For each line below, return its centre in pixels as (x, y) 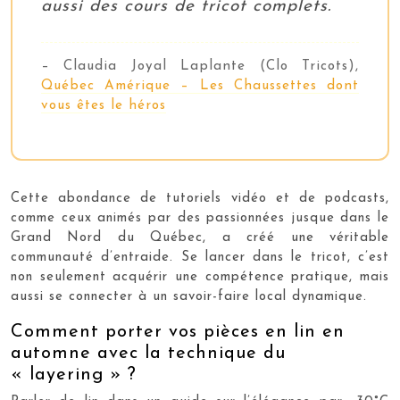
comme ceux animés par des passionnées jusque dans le (200, 218)
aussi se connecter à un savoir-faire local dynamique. (189, 296)
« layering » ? (74, 375)
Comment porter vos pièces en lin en (178, 332)
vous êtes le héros (104, 105)
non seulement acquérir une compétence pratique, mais (200, 277)
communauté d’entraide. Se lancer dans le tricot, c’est (200, 257)
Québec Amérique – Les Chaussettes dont (200, 86)
